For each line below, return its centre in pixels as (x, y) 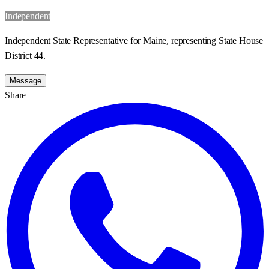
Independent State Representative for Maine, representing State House (134, 40)
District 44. (26, 55)
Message (26, 80)
